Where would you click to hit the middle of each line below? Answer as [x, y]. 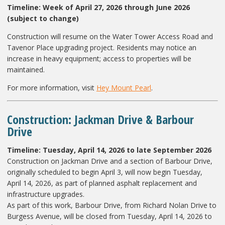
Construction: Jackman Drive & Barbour [100, 119]
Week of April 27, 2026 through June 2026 [116, 7]
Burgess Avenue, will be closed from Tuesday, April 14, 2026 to [109, 216]
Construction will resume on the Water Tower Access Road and [110, 36]
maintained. [26, 69]
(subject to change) [43, 18]
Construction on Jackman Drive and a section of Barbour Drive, [110, 161]
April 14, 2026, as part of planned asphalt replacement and [102, 183]
